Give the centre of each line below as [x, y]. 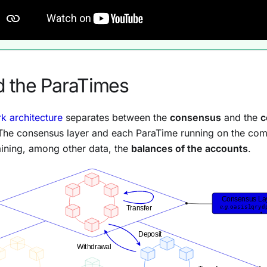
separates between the [116, 117]
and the [241, 117]
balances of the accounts [190, 148]
